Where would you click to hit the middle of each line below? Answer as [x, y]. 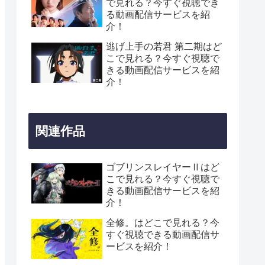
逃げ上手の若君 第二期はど [164, 47]
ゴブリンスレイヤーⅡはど [163, 167]
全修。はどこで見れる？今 [163, 222]
